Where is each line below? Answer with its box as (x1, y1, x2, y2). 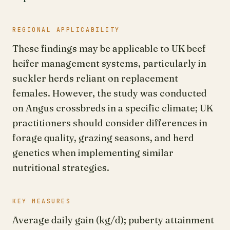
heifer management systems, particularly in (12, 57, 206, 69)
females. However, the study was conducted (12, 87, 207, 99)
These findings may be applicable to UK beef (12, 43, 206, 54)
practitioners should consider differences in (12, 117, 207, 129)
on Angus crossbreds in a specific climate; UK (12, 102, 213, 114)
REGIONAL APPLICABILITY (12, 26, 120, 33)
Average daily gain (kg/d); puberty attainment (12, 214, 214, 226)
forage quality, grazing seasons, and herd (12, 132, 194, 144)
